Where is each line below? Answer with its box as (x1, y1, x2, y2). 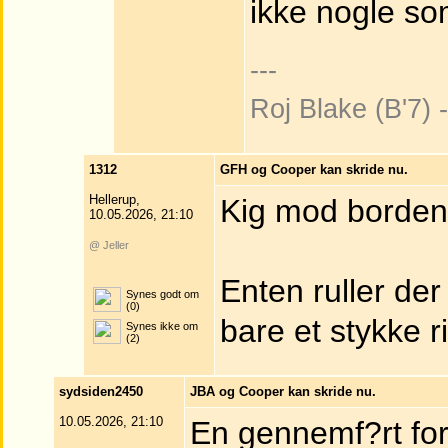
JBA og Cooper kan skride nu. (190, 384, 376, 399)
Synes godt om (126, 288, 199, 300)
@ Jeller (89, 239, 129, 251)
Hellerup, (89, 192, 140, 207)
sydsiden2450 (59, 384, 143, 399)
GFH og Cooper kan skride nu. (220, 162, 408, 177)
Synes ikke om (126, 320, 198, 332)
